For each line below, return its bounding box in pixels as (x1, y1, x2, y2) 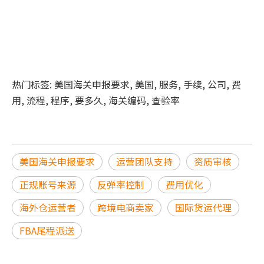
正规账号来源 (19, 177, 76, 192)
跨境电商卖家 (97, 200, 154, 214)
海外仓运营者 (19, 200, 76, 214)
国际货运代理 (175, 200, 232, 214)
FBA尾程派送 (19, 223, 74, 237)
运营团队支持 (116, 154, 173, 169)
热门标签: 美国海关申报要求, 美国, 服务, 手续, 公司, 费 (12, 77, 241, 91)
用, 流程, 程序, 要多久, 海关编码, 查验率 (12, 93, 180, 107)
